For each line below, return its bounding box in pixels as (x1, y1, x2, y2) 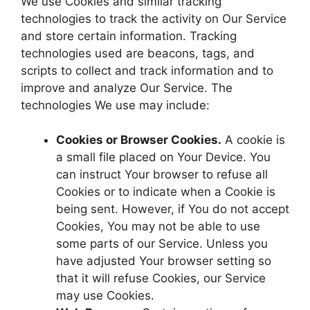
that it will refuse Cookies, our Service (56, 271, 266, 285)
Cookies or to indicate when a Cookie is (56, 185, 275, 199)
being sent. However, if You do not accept (56, 202, 289, 216)
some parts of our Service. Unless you (56, 237, 268, 250)
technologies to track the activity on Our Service (21, 11, 286, 26)
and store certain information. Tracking (21, 28, 237, 43)
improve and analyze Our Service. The (21, 80, 232, 95)
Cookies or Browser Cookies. (56, 133, 221, 147)
